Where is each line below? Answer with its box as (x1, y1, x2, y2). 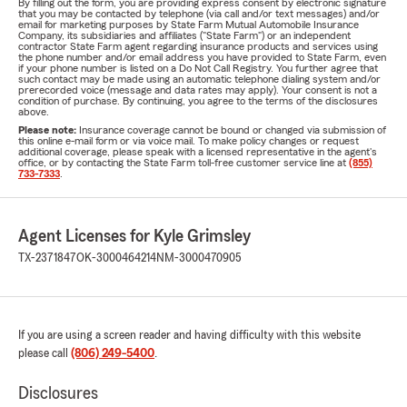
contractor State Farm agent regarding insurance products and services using (18, 41, 378, 52)
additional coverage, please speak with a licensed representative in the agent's (18, 146, 377, 157)
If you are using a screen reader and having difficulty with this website (18, 329, 361, 342)
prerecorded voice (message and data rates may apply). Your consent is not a (18, 84, 377, 95)
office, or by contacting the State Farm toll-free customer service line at (18, 157, 349, 168)
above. (18, 106, 49, 117)
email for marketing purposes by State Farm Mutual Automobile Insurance (18, 19, 359, 30)
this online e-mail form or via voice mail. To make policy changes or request (18, 135, 359, 146)
